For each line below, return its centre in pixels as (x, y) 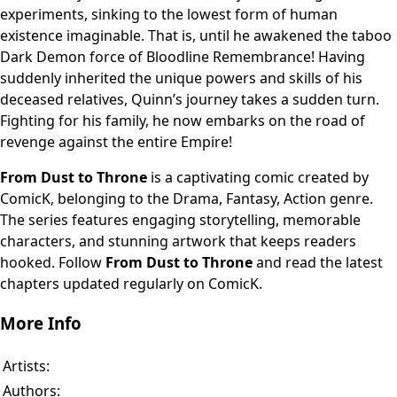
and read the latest (318, 263)
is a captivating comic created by (258, 178)
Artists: (26, 366)
